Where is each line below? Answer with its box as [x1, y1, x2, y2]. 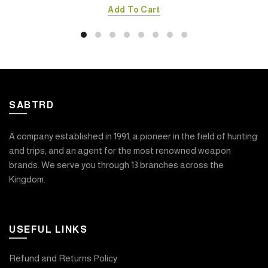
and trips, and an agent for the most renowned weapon [9, 145, 231, 156]
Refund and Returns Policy [9, 252, 117, 263]
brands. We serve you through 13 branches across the [9, 159, 224, 170]
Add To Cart [108, 4, 160, 14]
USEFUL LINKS [9, 224, 87, 234]
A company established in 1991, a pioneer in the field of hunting [9, 130, 257, 141]
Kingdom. [9, 173, 45, 184]
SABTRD [9, 99, 54, 110]
